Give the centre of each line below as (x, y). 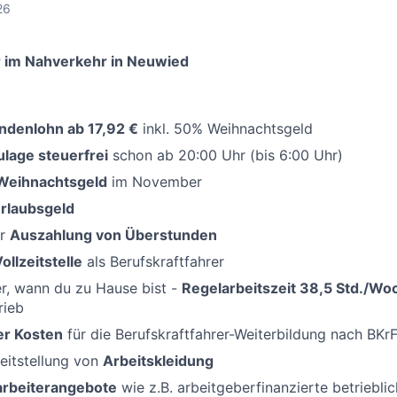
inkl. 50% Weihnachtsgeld (226, 129)
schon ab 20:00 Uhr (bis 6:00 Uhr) (226, 156)
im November (155, 182)
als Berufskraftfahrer (153, 262)
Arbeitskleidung (158, 361)
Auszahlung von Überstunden (113, 235)
